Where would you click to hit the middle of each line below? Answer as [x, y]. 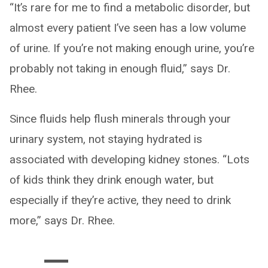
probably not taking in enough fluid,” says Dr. [120, 68]
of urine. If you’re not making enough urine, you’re [132, 48]
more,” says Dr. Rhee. [62, 220]
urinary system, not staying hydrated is [106, 139]
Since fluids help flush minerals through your [120, 118]
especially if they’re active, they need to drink [120, 200]
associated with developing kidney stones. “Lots [130, 159]
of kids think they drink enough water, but [112, 179]
